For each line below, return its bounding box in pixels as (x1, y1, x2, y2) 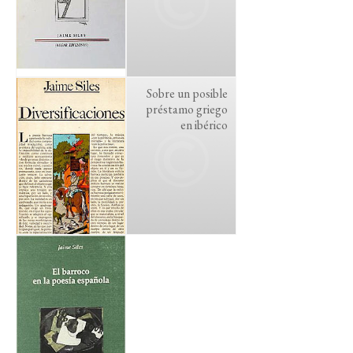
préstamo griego (146, 101, 228, 117)
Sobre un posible (147, 85, 228, 102)
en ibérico (180, 117, 228, 133)
